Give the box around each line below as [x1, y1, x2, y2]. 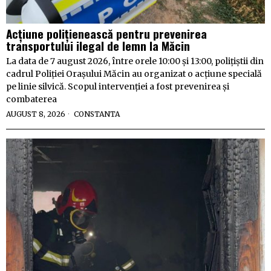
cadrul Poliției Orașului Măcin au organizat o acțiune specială [6, 68, 262, 80]
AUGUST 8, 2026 [6, 109, 65, 119]
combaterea [6, 94, 57, 105]
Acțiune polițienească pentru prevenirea [6, 25, 207, 42]
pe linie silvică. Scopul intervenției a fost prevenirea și [6, 81, 229, 93]
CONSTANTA [74, 109, 120, 119]
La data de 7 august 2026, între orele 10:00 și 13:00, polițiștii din [6, 56, 264, 67]
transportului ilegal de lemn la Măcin [6, 37, 190, 54]
